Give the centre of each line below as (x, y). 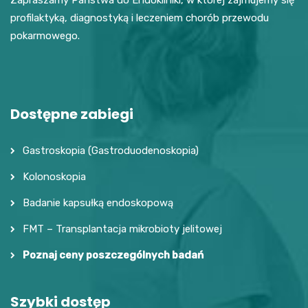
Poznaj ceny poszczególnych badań (113, 255)
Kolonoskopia (54, 176)
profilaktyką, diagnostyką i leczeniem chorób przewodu (140, 18)
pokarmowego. (45, 35)
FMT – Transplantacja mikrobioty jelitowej (122, 229)
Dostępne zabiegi (72, 114)
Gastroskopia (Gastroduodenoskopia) (111, 150)
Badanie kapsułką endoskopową (98, 202)
